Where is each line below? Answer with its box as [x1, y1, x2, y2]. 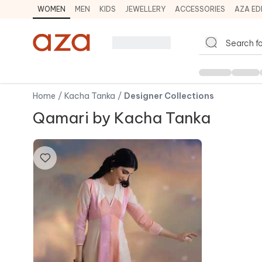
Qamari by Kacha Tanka [33, 108, 211, 127]
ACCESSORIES [175, 5, 225, 13]
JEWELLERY [125, 5, 166, 13]
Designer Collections [124, 91, 214, 101]
